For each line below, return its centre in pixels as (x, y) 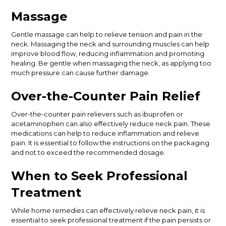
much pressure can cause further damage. (81, 73)
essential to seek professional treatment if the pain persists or (111, 220)
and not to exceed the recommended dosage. (89, 152)
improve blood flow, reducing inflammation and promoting (108, 53)
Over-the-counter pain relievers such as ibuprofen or (97, 114)
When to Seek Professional (100, 176)
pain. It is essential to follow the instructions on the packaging (110, 143)
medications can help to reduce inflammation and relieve (105, 133)
